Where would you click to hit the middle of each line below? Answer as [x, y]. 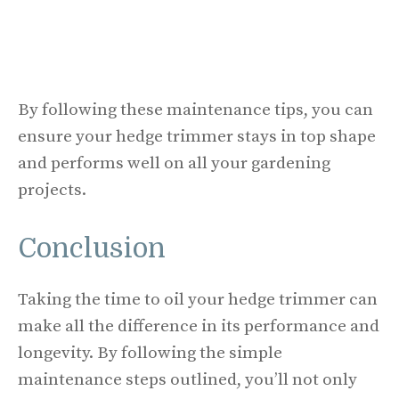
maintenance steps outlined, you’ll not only [187, 380]
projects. [52, 190]
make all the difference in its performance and [199, 326]
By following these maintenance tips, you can [195, 110]
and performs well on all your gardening [174, 163]
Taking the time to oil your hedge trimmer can [198, 300]
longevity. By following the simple [150, 353]
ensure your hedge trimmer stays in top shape [197, 136]
